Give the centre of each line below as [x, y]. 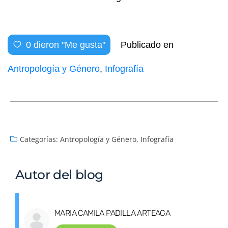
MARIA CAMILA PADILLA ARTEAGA [112, 213]
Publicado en [147, 45]
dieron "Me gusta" [68, 45]
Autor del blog [59, 174]
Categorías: [39, 139]
